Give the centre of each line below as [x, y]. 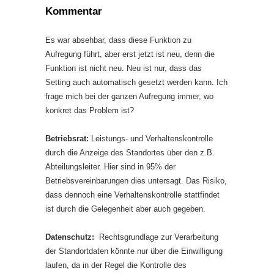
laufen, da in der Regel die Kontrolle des [116, 265]
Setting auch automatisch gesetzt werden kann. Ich [136, 82]
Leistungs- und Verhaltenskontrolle [151, 139]
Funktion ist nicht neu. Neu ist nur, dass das [124, 68]
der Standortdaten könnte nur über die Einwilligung [134, 251]
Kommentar [74, 11]
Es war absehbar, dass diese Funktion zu [118, 40]
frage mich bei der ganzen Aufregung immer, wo [129, 96]
